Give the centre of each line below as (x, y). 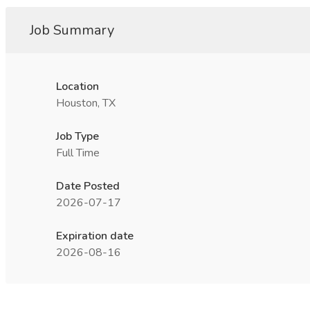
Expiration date (95, 236)
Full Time (78, 153)
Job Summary (72, 30)
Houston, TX (86, 103)
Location (77, 86)
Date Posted (88, 186)
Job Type (77, 136)
